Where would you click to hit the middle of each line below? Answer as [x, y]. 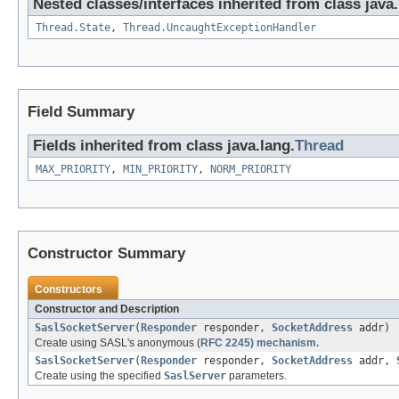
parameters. [256, 376]
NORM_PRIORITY [251, 170]
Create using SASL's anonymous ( [118, 343]
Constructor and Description [107, 309]
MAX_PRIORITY [73, 170]
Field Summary [81, 112]
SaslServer [195, 376]
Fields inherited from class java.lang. [164, 146]
